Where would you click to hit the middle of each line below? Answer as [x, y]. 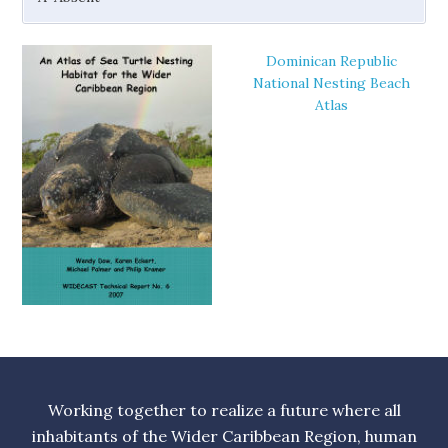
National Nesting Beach [331, 83]
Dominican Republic [331, 61]
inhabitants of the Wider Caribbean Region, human [224, 436]
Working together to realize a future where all [224, 410]
